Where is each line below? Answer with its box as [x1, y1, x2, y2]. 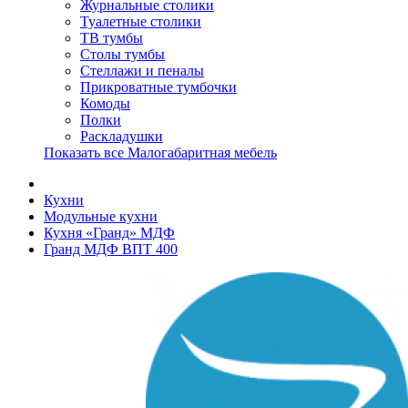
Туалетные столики [80, 14, 201, 29]
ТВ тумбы [80, 30, 143, 46]
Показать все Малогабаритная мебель [44, 145, 277, 160]
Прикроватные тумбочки [80, 79, 237, 95]
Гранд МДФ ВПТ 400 [44, 241, 178, 257]
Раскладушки [80, 128, 163, 144]
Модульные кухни [44, 209, 158, 224]
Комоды [80, 96, 130, 111]
